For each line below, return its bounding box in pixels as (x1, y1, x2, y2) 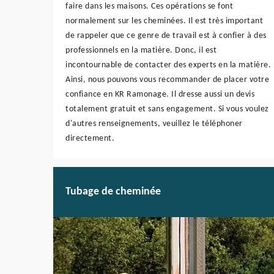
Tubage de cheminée (65, 186, 161, 198)
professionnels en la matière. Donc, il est (65, 45, 217, 55)
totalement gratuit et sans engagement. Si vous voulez (65, 104, 269, 114)
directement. (65, 133, 114, 143)
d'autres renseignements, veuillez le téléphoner (65, 119, 243, 128)
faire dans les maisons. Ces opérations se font (65, 1, 233, 11)
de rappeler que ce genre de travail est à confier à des (65, 31, 267, 40)
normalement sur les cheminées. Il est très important (65, 16, 263, 26)
